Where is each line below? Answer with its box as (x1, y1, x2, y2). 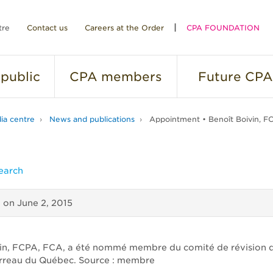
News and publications (49, 115, 135, 124)
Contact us (27, 23, 68, 32)
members (97, 69, 162, 84)
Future (197, 69, 241, 84)
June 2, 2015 (17, 198, 73, 208)
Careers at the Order (85, 23, 164, 32)
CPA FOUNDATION (186, 23, 260, 32)
